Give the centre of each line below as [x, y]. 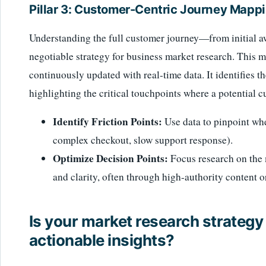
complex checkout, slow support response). [143, 140]
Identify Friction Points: [107, 121]
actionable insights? [102, 240]
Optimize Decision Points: [110, 158]
